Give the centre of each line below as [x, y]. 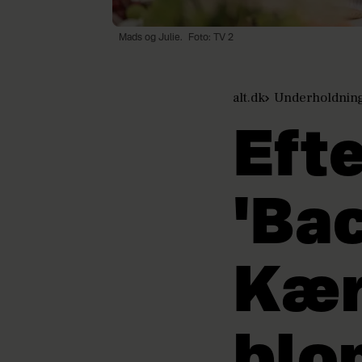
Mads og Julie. [151, 38]
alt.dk [249, 98]
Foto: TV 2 [210, 38]
